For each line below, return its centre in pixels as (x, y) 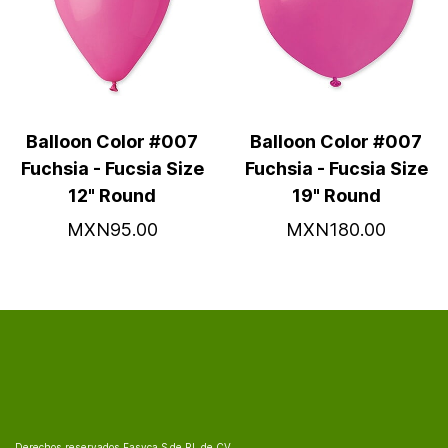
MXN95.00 (112, 229)
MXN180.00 (336, 229)
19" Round (336, 195)
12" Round (112, 195)
